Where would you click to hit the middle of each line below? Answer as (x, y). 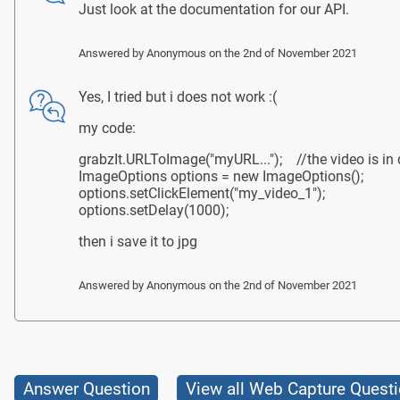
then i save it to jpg (138, 241)
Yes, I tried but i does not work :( (178, 96)
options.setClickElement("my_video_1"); (202, 193)
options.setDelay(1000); (154, 210)
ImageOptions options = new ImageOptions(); (221, 176)
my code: (109, 128)
